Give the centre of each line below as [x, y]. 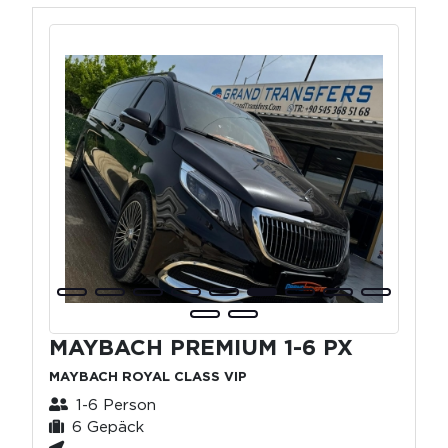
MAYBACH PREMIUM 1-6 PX [201, 346]
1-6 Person [116, 404]
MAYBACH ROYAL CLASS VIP [148, 376]
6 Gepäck [108, 426]
